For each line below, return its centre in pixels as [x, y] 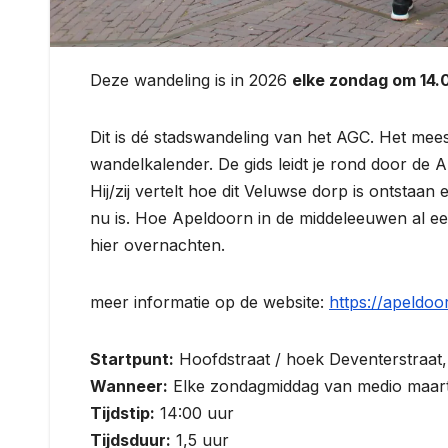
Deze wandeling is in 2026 [191, 79]
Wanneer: [129, 385]
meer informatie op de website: [209, 301]
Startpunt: [132, 358]
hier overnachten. [157, 244]
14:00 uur [194, 412]
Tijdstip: [122, 412]
